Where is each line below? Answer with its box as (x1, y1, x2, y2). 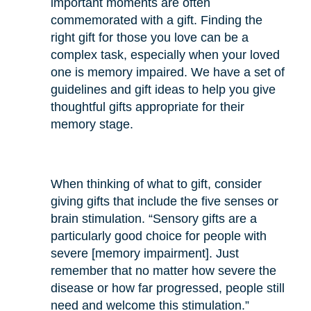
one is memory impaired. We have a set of (50, 65, 285, 79)
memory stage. (50, 117, 133, 131)
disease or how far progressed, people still (50, 280, 285, 295)
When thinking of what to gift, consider (50, 176, 262, 191)
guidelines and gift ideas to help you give (50, 82, 276, 96)
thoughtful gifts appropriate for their (50, 99, 244, 114)
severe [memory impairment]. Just (50, 246, 239, 260)
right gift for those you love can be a (50, 30, 249, 44)
